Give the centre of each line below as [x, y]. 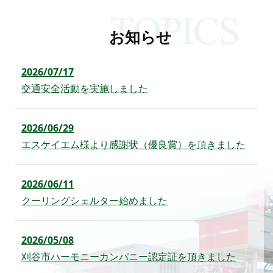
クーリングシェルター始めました [94, 201]
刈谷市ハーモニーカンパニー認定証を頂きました [129, 257]
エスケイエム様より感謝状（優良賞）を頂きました [133, 145]
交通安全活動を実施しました [85, 89]
